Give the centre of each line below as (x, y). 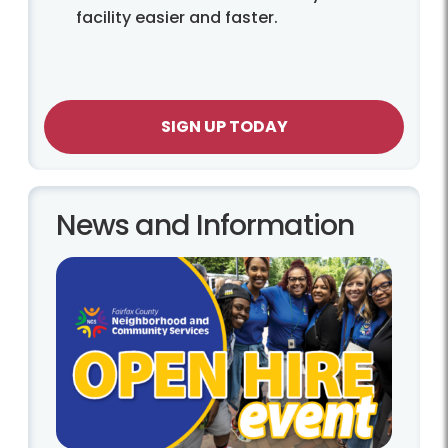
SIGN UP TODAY (224, 126)
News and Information (205, 224)
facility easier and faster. (177, 17)
